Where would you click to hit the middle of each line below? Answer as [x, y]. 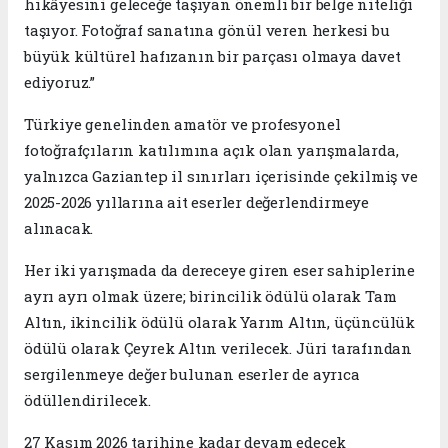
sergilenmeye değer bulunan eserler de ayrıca [192, 373]
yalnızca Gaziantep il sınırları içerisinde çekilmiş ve [221, 175]
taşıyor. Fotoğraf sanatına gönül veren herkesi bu [207, 29]
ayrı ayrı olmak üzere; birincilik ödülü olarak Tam [210, 295]
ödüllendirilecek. [87, 399]
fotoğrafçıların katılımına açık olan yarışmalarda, [211, 149]
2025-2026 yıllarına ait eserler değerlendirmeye [196, 201]
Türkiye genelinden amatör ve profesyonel [182, 123]
